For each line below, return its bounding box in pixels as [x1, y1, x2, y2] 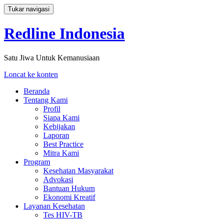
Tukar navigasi [8, 5, 50, 13]
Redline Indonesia [4, 25, 125, 43]
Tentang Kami [24, 95, 68, 104]
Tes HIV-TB [43, 210, 82, 219]
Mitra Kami [43, 148, 79, 157]
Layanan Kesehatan [24, 201, 85, 210]
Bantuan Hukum [43, 184, 95, 192]
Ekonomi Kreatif [43, 192, 95, 201]
